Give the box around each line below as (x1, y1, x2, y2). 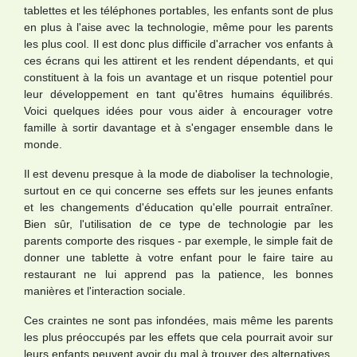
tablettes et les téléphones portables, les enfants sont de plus (24, 4, 333, 17)
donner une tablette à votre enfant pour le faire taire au (24, 251, 333, 264)
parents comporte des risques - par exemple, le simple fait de (24, 234, 333, 247)
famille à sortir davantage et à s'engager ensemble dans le (24, 121, 333, 134)
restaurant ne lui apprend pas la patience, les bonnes (24, 268, 333, 280)
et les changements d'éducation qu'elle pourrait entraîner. (24, 201, 333, 214)
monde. (24, 138, 62, 151)
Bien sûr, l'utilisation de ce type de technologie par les (24, 218, 333, 230)
